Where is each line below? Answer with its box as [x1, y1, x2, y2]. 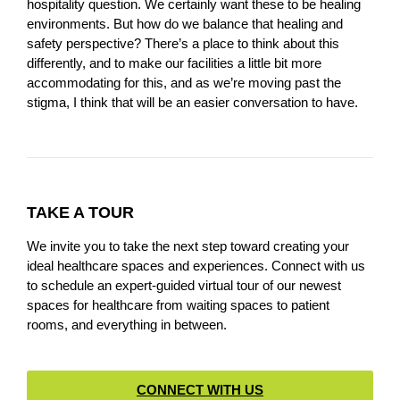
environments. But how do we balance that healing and [27, 16, 343, 32]
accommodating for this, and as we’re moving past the [27, 75, 341, 91]
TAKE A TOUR [27, 204, 134, 222]
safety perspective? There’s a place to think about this [27, 36, 339, 52]
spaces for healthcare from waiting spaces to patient [27, 297, 329, 313]
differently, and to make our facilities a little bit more [27, 55, 321, 71]
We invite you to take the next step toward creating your [27, 238, 349, 254]
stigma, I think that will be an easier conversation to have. [27, 95, 358, 111]
